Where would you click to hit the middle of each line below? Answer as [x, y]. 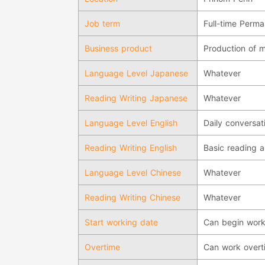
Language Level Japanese [136, 73]
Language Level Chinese [133, 172]
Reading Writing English [131, 147]
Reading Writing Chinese [132, 197]
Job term [102, 23]
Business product [118, 48]
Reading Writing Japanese [136, 98]
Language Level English [131, 122]
